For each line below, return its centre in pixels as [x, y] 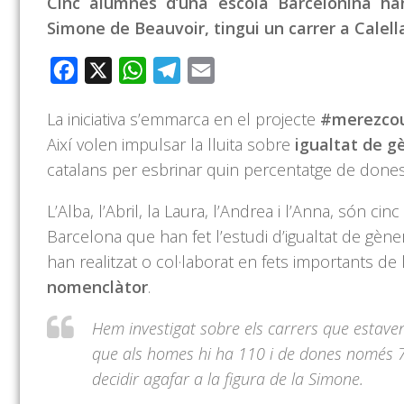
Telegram [210, 71]
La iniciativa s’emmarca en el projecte [184, 119]
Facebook [110, 71]
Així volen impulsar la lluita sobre [171, 145]
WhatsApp [179, 71]
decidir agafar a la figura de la [200, 379]
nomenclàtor [97, 287]
